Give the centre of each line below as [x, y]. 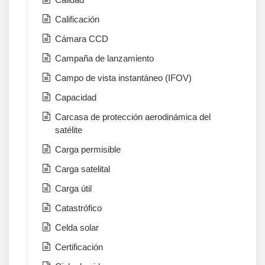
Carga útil [73, 189]
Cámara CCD [82, 39]
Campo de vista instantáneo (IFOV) [123, 78]
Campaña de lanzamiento [104, 59]
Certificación [79, 247]
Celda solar [77, 228]
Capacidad [76, 98]
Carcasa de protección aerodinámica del [133, 117]
